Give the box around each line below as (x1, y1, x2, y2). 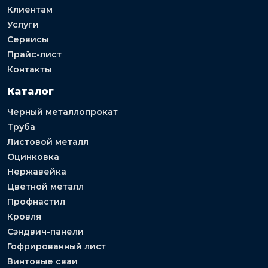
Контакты (7, 63, 51, 75)
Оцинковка (7, 151, 59, 162)
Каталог (7, 84, 54, 97)
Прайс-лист (7, 48, 62, 60)
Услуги (7, 19, 39, 30)
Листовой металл (7, 136, 89, 147)
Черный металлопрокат (7, 106, 118, 117)
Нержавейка (7, 166, 66, 177)
